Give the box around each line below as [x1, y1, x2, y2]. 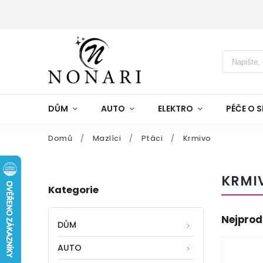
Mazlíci [92, 133, 121, 143]
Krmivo [183, 133, 211, 143]
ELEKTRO [158, 103, 193, 114]
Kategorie [48, 183, 99, 197]
